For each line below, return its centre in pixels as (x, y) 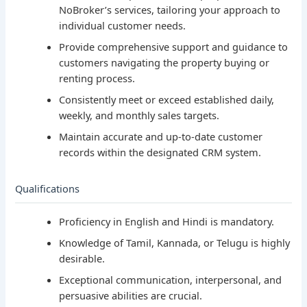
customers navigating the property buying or (164, 63)
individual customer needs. (123, 26)
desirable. (82, 259)
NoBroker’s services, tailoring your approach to (170, 10)
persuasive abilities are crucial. (131, 296)
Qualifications (48, 189)
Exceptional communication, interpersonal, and (171, 280)
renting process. (97, 78)
